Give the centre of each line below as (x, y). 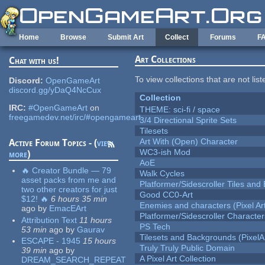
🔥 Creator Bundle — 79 (67, 171)
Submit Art (126, 37)
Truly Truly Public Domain (188, 248)
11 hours (96, 220)
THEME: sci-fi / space (180, 110)
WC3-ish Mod (165, 152)
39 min (34, 251)
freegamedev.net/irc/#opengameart (75, 117)
